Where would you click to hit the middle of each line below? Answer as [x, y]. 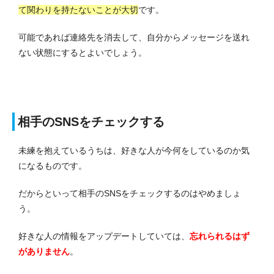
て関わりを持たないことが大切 [78, 10]
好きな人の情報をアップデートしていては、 [104, 236]
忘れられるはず [220, 236]
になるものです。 [53, 166]
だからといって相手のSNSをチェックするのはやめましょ [130, 194]
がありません [44, 252]
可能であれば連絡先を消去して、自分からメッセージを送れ [134, 38]
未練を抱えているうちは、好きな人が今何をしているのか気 [134, 151]
